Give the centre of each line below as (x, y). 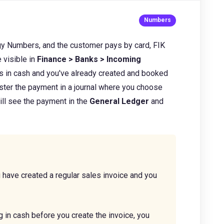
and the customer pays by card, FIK (103, 45)
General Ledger (119, 101)
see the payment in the (49, 101)
